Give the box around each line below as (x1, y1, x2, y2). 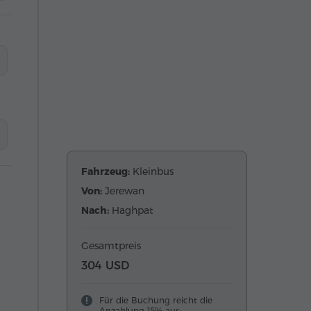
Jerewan (105, 184, 144, 197)
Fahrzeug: (81, 165, 133, 178)
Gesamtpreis (81, 239, 141, 252)
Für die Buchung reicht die (99, 294, 212, 305)
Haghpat (112, 203, 153, 217)
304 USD (81, 258, 129, 272)
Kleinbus (133, 165, 174, 178)
